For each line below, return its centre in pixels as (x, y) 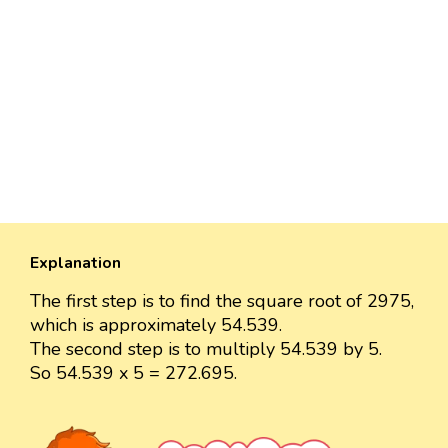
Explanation (75, 263)
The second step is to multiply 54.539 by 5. (206, 349)
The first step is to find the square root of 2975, (222, 301)
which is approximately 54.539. (156, 325)
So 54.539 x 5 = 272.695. (133, 373)
